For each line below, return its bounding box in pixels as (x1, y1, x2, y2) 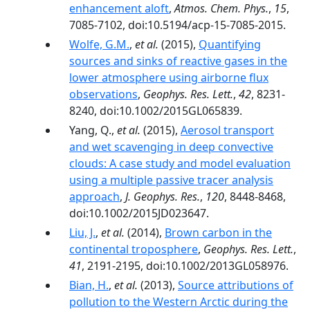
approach (69, 189, 120, 204)
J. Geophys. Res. (125, 189, 200, 204)
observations (69, 86, 138, 102)
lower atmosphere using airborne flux (69, 70, 268, 85)
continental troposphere (69, 241, 198, 257)
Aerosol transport (181, 122, 274, 138)
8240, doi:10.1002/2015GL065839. (69, 103, 242, 118)
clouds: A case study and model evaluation (69, 156, 291, 171)
